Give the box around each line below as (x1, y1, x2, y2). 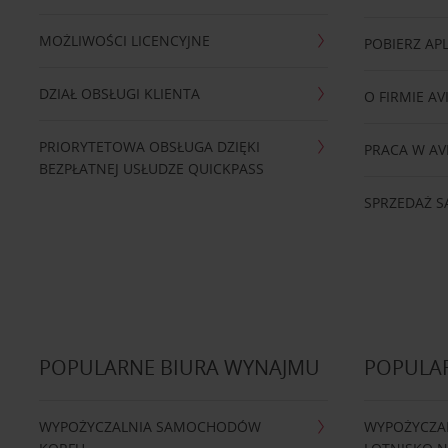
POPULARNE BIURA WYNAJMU (38, 354, 320, 381)
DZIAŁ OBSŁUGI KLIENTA (38, 84, 200, 103)
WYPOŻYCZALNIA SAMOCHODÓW (38, 417, 261, 436)
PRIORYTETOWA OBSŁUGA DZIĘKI (38, 137, 260, 156)
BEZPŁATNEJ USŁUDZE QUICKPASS (38, 159, 264, 178)
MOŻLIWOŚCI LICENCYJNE (38, 31, 210, 50)
